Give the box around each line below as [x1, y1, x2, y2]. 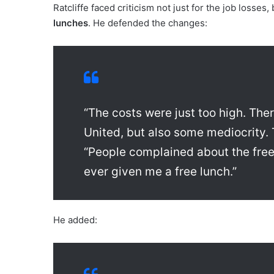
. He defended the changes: [88, 17, 207, 29]
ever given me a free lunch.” [84, 165, 237, 179]
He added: [53, 214, 97, 226]
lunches [53, 17, 88, 29]
